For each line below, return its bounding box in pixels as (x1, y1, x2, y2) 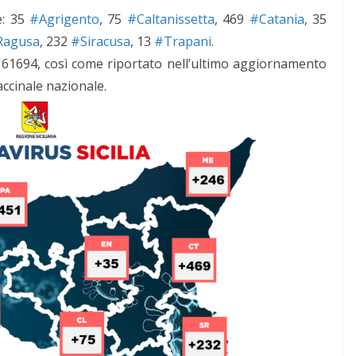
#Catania (249, 10, 304, 28)
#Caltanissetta (126, 10, 215, 28)
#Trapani (154, 32, 211, 50)
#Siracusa (71, 32, 130, 50)
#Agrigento (29, 10, 100, 28)
